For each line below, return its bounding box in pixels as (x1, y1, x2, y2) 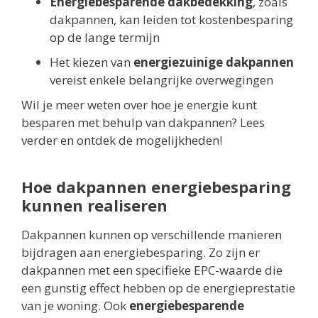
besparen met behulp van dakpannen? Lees (21, 114, 265, 131)
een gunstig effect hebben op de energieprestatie (21, 280, 295, 297)
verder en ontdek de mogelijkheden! (21, 132, 222, 149)
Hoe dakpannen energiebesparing (21, 176, 291, 198)
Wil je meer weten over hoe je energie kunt (21, 97, 257, 114)
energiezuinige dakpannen (133, 54, 294, 71)
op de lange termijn (50, 29, 160, 46)
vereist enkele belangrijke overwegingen (50, 72, 273, 89)
